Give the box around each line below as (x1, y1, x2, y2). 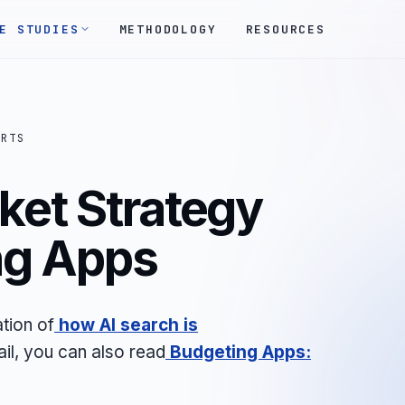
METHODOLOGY (118, 21, 217, 37)
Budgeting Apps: (170, 342, 311, 363)
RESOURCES (245, 21, 325, 37)
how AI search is (59, 315, 198, 335)
